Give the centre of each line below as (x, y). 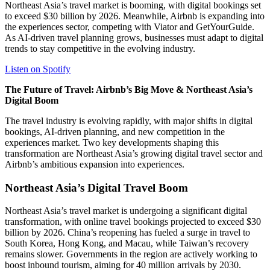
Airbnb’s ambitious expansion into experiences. (95, 164)
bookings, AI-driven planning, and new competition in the (115, 131)
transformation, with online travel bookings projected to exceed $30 (133, 222)
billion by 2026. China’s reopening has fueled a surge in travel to (127, 233)
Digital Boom (32, 100)
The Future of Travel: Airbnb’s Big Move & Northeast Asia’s (129, 89)
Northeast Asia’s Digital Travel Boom (96, 187)
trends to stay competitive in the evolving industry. (100, 48)
